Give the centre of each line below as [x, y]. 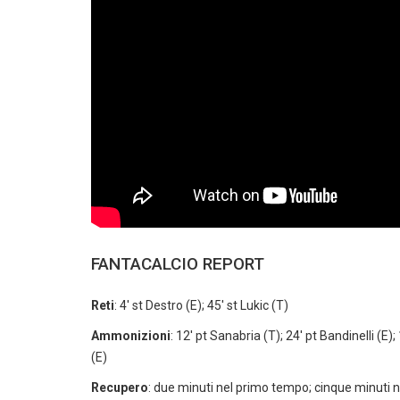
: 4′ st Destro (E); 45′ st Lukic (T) [201, 305]
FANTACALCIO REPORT [178, 264]
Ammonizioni [131, 336]
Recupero [120, 387]
